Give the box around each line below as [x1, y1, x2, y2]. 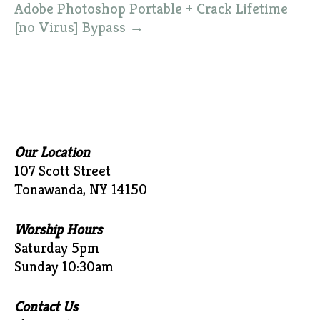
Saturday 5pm [14, 239, 99, 257]
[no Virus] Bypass [14, 18, 129, 36]
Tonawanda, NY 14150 [14, 181, 147, 199]
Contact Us [14, 298, 78, 316]
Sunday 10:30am [14, 258, 114, 276]
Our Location [14, 144, 90, 161]
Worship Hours [14, 221, 102, 239]
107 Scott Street [14, 162, 111, 180]
